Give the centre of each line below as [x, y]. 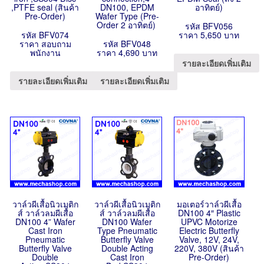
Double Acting [127, 248]
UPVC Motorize [209, 221]
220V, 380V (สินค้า [209, 248]
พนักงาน [45, 53]
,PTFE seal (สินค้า [45, 7]
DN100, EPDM [127, 7]
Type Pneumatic [127, 230]
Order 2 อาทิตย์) [127, 25]
